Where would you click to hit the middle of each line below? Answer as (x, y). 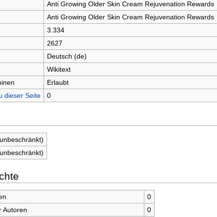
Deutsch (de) (67, 56)
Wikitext (59, 69)
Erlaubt (58, 82)
